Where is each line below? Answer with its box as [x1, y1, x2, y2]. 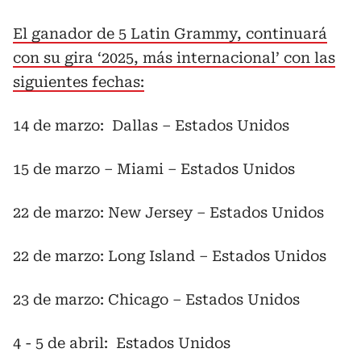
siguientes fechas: [13, 73, 144, 90]
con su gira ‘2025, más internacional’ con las [13, 49, 335, 66]
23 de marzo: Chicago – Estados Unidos [13, 291, 300, 308]
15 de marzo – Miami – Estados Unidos [13, 160, 295, 177]
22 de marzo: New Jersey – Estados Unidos [13, 204, 324, 221]
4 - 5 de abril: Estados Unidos [13, 334, 230, 351]
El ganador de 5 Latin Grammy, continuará [13, 25, 327, 42]
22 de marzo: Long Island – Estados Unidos [13, 247, 326, 264]
